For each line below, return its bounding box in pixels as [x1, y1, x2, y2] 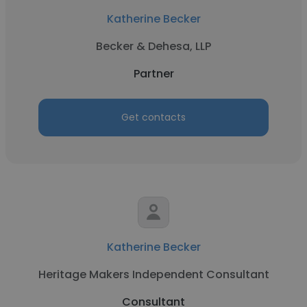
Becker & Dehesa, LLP [96, 38, 211, 54]
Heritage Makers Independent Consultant [38, 267, 269, 282]
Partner [133, 66, 174, 82]
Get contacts [121, 110, 186, 124]
